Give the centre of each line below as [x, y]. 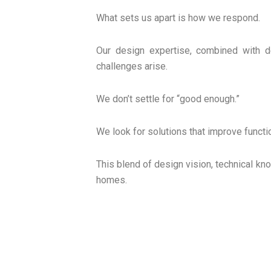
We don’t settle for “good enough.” [168, 99]
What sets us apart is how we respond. [178, 18]
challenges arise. [132, 66]
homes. [112, 180]
